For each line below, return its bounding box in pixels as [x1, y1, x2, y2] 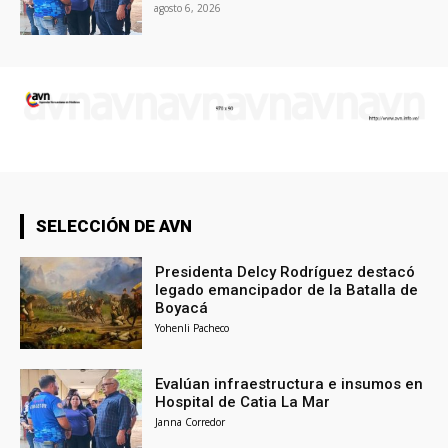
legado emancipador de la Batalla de [155, 280, 419, 299]
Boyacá [155, 298, 209, 317]
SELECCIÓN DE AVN [36, 215, 192, 236]
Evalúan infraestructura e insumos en [155, 374, 424, 393]
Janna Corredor [155, 414, 226, 429]
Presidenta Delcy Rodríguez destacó [155, 262, 416, 281]
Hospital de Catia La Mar [155, 392, 331, 411]
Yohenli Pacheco [155, 320, 230, 335]
